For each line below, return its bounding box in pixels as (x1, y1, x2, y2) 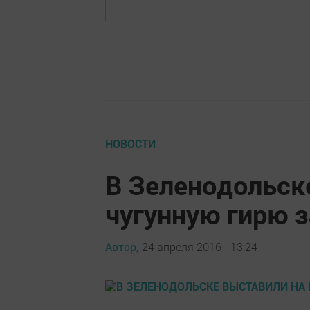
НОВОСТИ (105, 136, 156, 152)
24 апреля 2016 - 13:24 (142, 239, 257, 254)
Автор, (105, 239, 138, 254)
